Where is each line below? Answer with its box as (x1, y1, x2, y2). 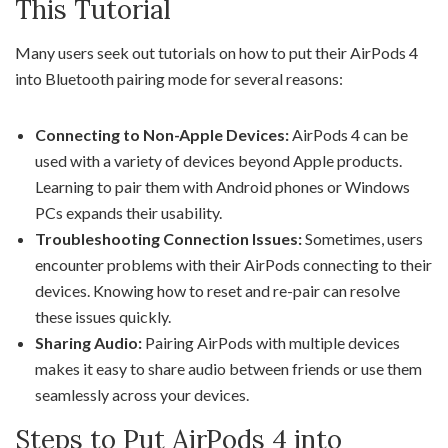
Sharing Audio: (35, 332, 142, 352)
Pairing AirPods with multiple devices (142, 332, 400, 352)
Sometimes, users (302, 228, 423, 248)
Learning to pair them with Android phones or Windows (35, 176, 410, 196)
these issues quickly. (35, 306, 171, 326)
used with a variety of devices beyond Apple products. (35, 150, 402, 170)
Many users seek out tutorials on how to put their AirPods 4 (15, 42, 418, 62)
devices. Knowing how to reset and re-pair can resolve (35, 280, 400, 300)
